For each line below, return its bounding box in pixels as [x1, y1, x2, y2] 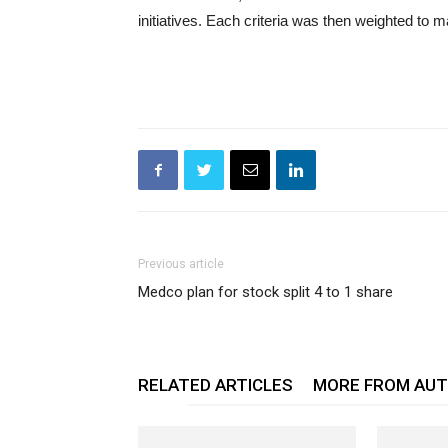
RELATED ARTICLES [138, 375, 293, 395]
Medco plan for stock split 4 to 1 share [138, 283, 393, 301]
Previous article [138, 257, 224, 271]
